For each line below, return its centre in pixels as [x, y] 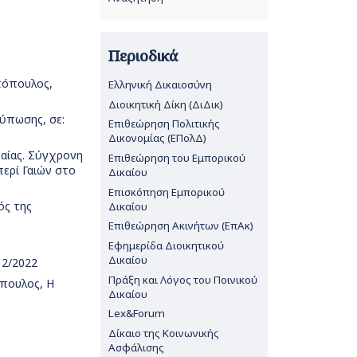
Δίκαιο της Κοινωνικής [163, 333]
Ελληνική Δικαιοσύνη [160, 85]
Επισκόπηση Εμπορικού [166, 192]
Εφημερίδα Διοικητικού [166, 245]
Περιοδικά [143, 56]
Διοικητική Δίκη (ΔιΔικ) [165, 104]
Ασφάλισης [136, 347]
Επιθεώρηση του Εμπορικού [177, 158]
